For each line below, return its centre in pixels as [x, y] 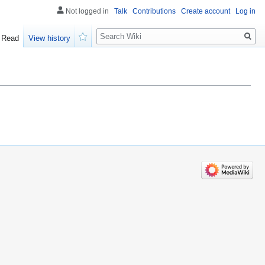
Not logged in [87, 11]
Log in [245, 11]
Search [116, 30]
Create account [206, 11]
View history [50, 38]
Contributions [154, 11]
